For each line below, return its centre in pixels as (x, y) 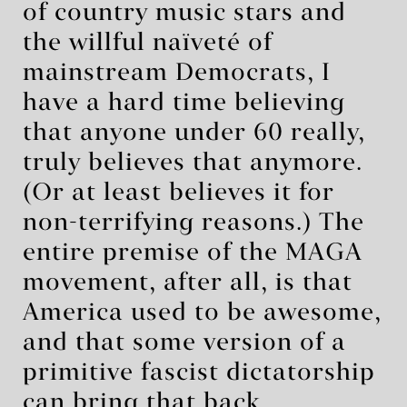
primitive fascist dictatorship (199, 373)
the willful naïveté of (148, 43)
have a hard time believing (184, 103)
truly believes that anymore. (193, 163)
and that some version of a (184, 343)
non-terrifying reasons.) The (194, 223)
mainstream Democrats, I (177, 73)
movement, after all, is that (188, 283)
